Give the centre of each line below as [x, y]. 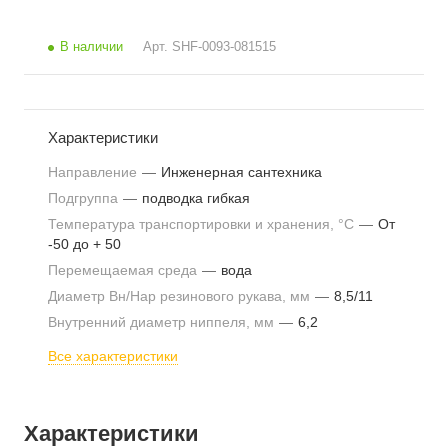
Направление [94, 172]
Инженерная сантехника [241, 172]
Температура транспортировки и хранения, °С [203, 224]
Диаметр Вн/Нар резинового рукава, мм [181, 296]
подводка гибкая [196, 198]
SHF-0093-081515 [224, 46]
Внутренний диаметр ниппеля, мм [163, 322]
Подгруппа [85, 198]
